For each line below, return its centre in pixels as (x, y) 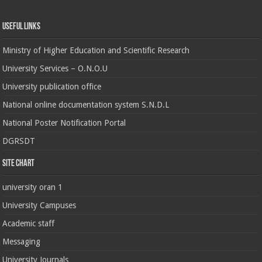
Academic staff (29, 224)
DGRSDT (19, 141)
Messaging (22, 242)
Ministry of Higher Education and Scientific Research (96, 51)
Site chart (19, 164)
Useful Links (22, 27)
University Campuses (39, 206)
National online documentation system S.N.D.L (86, 105)
